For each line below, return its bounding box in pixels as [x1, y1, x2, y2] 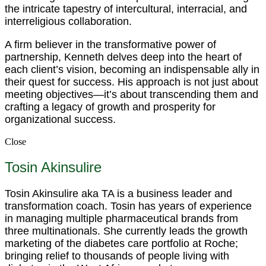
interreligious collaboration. [5, 15, 132, 28]
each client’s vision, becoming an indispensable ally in [5, 64, 259, 76]
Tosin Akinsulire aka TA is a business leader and [5, 188, 232, 200]
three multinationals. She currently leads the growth [5, 225, 248, 237]
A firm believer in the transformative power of [5, 39, 216, 51]
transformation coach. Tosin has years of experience [5, 200, 252, 213]
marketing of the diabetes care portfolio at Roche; [5, 237, 238, 250]
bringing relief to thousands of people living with [5, 250, 229, 262]
